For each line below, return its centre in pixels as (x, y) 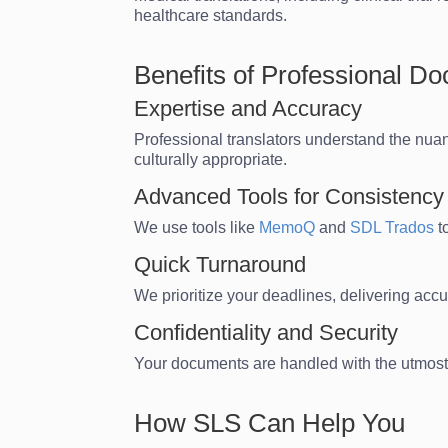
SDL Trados (392, 227)
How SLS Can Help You (270, 422)
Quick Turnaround (220, 264)
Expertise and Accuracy (248, 108)
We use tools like (197, 227)
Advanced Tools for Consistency (289, 196)
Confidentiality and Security (266, 332)
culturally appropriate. (211, 159)
